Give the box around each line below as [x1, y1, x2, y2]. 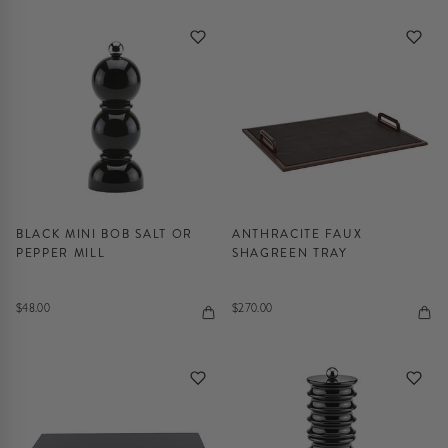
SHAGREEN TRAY [232, 244, 348, 262]
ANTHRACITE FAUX [232, 225, 363, 243]
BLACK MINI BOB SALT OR [16, 225, 193, 243]
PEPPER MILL [16, 244, 106, 262]
